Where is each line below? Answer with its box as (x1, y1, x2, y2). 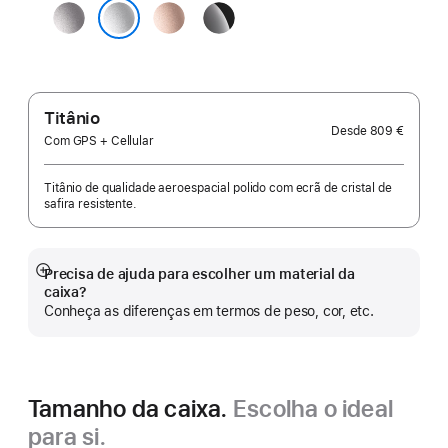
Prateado (69, 38, 121, 52)
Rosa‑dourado (153, 4, 261, 24)
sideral (53, 29, 103, 49)
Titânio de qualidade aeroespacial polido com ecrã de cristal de (44, 181, 392, 195)
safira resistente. (44, 197, 137, 211)
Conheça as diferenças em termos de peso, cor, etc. (44, 303, 374, 319)
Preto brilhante (203, 4, 315, 24)
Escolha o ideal (232, 394, 394, 423)
